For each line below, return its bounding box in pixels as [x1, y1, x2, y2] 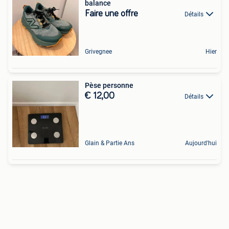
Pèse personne [85, 81, 133, 89]
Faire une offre [85, 9, 138, 18]
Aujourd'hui [185, 140, 217, 147]
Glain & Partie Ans [85, 140, 134, 147]
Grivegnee [85, 48, 112, 55]
